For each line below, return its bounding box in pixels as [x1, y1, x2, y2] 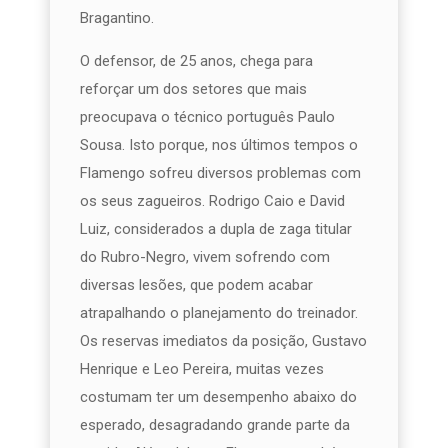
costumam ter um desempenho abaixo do [80, 387, 357, 406]
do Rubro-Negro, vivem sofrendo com [80, 247, 330, 266]
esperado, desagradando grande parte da [80, 415, 350, 434]
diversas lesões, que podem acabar [80, 275, 313, 294]
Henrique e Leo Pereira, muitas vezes [80, 359, 324, 378]
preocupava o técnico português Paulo [80, 107, 335, 126]
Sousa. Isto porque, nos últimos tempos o [80, 135, 358, 154]
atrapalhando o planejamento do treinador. [80, 303, 358, 322]
